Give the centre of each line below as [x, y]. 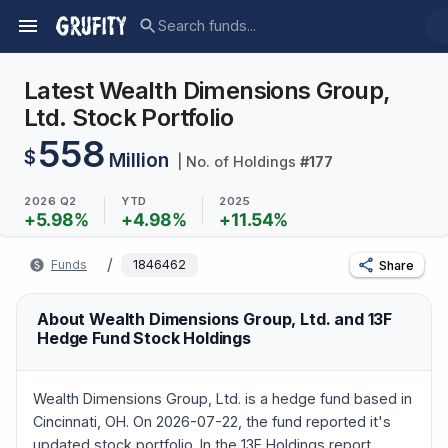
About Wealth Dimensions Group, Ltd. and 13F [215, 319]
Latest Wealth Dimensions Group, [207, 90]
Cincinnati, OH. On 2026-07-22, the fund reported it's [212, 421]
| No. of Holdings [236, 161]
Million [138, 160]
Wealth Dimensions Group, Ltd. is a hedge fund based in [222, 398]
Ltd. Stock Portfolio [128, 117]
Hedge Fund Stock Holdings [144, 338]
